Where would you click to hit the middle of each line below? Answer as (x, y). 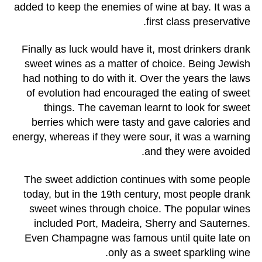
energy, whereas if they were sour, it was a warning (131, 137)
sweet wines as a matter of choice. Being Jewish (137, 64)
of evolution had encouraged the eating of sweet (138, 93)
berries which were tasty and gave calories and (141, 123)
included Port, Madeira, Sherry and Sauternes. (142, 223)
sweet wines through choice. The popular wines (140, 208)
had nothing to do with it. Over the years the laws (137, 79)
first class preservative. (198, 21)
